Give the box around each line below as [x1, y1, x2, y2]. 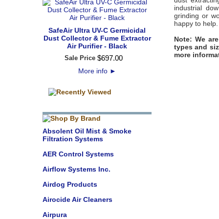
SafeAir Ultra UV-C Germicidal [48, 26, 146, 34]
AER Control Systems [43, 150, 114, 158]
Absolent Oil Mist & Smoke [43, 127, 131, 135]
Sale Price [64, 54, 95, 62]
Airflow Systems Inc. [43, 165, 110, 173]
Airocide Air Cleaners [43, 196, 112, 203]
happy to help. [174, 20, 218, 28]
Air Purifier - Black [67, 42, 127, 50]
